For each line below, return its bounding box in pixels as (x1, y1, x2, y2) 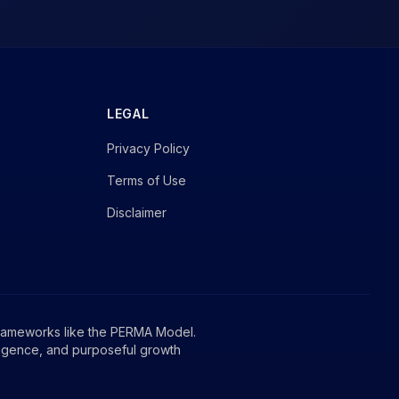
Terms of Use (107, 173, 186, 188)
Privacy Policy (107, 141, 190, 156)
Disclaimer (107, 205, 167, 220)
